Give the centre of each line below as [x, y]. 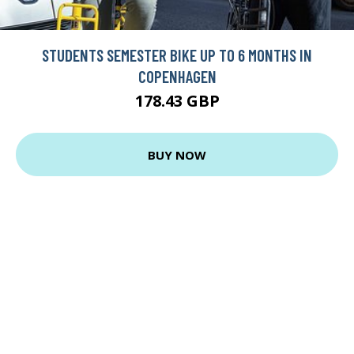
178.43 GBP [177, 101]
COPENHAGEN [177, 77]
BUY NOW [177, 154]
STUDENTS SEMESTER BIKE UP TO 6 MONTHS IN [177, 55]
